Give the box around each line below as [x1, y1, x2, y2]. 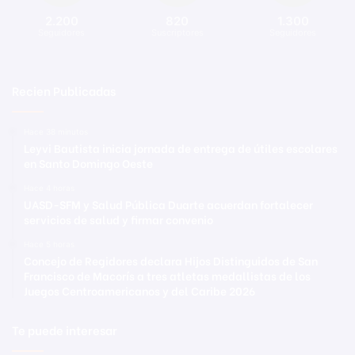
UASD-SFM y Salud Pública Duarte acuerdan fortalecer [24, 196, 313, 213]
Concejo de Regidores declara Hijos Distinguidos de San [24, 252, 318, 269]
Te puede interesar [12, 321, 117, 339]
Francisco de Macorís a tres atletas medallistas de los [24, 267, 311, 284]
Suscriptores [151, 27, 204, 39]
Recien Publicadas [12, 82, 116, 100]
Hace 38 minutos [24, 127, 88, 137]
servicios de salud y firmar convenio [24, 211, 213, 228]
